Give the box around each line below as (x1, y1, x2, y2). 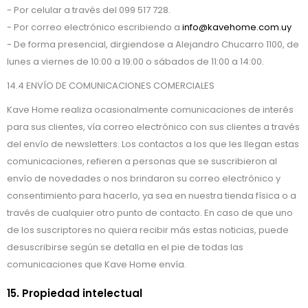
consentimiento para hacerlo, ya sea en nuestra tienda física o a (7, 189, 296, 202)
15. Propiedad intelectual (7, 286, 142, 300)
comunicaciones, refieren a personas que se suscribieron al (7, 155, 277, 168)
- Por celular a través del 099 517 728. (7, 3, 170, 16)
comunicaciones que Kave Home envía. (7, 258, 186, 271)
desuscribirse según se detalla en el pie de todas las (7, 241, 243, 254)
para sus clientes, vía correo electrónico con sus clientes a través (7, 120, 300, 133)
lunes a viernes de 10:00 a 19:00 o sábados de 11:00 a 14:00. (7, 55, 264, 68)
